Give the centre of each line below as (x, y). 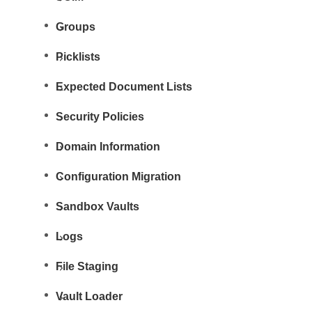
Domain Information (108, 146)
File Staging (87, 266)
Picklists (78, 56)
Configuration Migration (119, 176)
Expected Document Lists (124, 86)
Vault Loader (89, 296)
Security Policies (100, 116)
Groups (76, 26)
